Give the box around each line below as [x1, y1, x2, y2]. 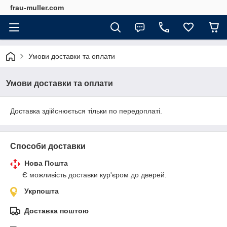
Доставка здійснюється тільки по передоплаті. [10, 107, 162, 115]
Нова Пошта [24, 159, 68, 167]
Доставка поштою [24, 207, 89, 215]
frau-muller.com [10, 4, 64, 12]
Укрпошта [24, 187, 59, 195]
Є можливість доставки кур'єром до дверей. [22, 171, 167, 179]
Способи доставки [10, 142, 86, 150]
